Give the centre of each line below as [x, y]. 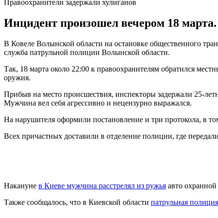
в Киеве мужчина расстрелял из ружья [102, 185]
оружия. [17, 77]
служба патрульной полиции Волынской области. [88, 52]
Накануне [21, 185]
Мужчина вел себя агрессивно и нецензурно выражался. [98, 103]
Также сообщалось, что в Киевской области [77, 202]
